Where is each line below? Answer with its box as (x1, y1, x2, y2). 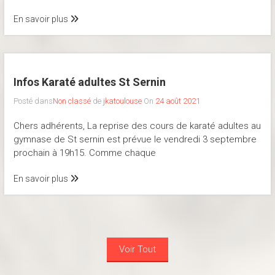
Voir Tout (118, 244, 156, 255)
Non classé (52, 96, 91, 106)
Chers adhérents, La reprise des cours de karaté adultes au (13, 120, 261, 132)
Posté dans (13, 96, 53, 106)
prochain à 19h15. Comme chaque (13, 147, 156, 159)
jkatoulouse (103, 96, 142, 106)
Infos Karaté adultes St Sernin (13, 76, 166, 89)
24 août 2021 (155, 96, 200, 106)
